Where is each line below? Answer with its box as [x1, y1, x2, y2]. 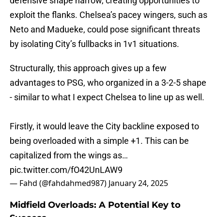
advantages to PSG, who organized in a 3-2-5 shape [10, 77, 206, 88]
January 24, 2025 [108, 178, 168, 189]
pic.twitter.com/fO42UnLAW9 [10, 165, 123, 175]
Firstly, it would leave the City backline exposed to [10, 121, 199, 132]
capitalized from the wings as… [10, 150, 128, 161]
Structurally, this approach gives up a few [10, 63, 167, 74]
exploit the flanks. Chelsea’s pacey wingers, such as [10, 10, 207, 20]
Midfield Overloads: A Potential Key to [10, 200, 181, 211]
